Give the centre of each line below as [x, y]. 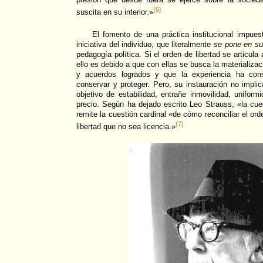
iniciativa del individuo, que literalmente [145, 44]
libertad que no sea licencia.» [126, 126]
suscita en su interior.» [115, 12]
